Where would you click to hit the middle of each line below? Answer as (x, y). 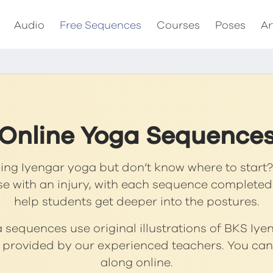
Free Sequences (101, 26)
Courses (178, 26)
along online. (136, 263)
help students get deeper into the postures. (136, 202)
